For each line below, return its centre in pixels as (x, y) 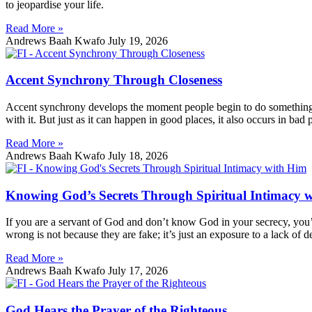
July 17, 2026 (138, 271)
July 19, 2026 (138, 40)
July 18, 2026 (138, 156)
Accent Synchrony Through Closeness (114, 80)
